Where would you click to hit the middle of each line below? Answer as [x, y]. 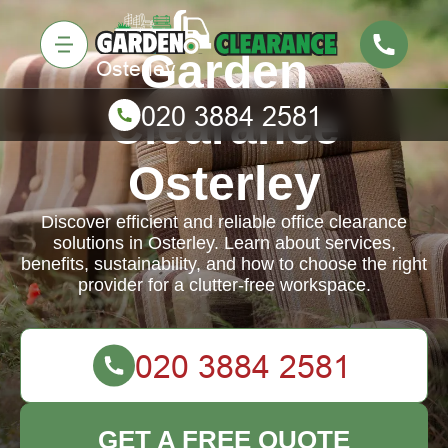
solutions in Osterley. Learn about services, [224, 243]
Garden [224, 71]
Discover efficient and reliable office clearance [224, 222]
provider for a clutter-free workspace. [224, 285]
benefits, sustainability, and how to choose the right [224, 264]
